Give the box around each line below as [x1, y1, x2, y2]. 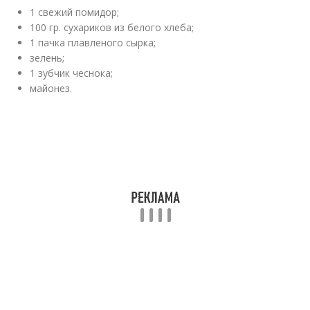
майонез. [30, 82, 73, 95]
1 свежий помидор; [30, 6, 120, 19]
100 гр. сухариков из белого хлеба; [30, 21, 194, 34]
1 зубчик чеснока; [30, 66, 113, 80]
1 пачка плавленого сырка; [30, 36, 156, 49]
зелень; [30, 51, 65, 64]
